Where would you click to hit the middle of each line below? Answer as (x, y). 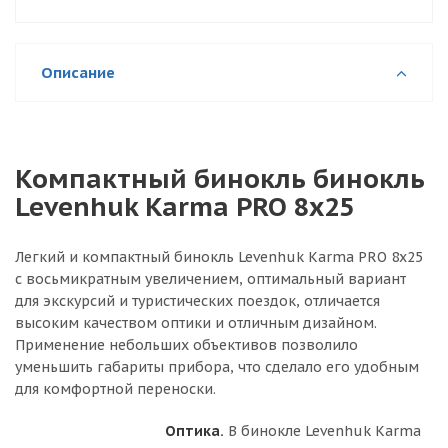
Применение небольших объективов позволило (186, 344)
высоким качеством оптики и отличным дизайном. (196, 322)
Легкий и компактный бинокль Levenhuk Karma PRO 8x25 (219, 256)
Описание (78, 72)
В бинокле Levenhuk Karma (322, 430)
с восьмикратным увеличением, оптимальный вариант (210, 278)
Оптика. (194, 430)
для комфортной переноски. (115, 388)
